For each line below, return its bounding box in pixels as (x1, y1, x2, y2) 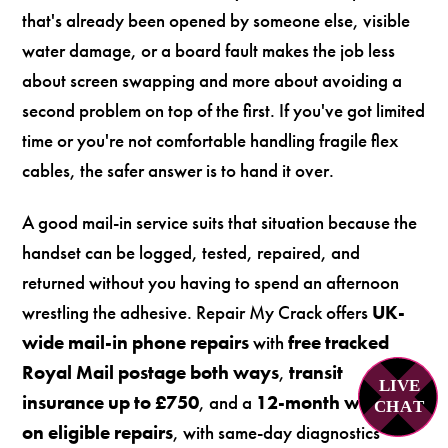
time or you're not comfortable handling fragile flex (22, 127, 399, 153)
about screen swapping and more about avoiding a (22, 67, 403, 93)
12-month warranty (256, 390, 425, 416)
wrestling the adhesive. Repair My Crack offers (22, 300, 373, 326)
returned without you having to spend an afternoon (22, 270, 400, 296)
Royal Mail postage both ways (22, 360, 280, 386)
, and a (199, 390, 257, 416)
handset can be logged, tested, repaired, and (22, 240, 361, 266)
